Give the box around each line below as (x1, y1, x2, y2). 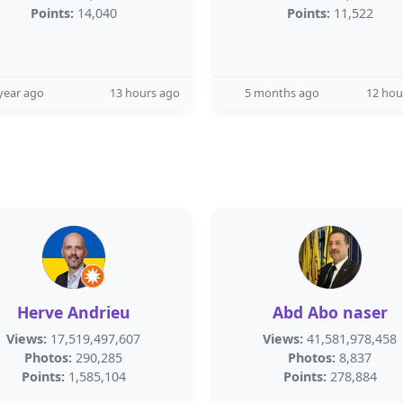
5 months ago (245, 85, 319, 101)
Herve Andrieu (16, 301, 130, 323)
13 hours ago (110, 85, 180, 101)
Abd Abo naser (272, 301, 388, 323)
